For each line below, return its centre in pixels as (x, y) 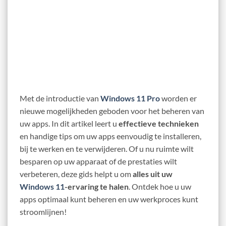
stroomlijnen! (43, 211)
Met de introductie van (60, 98)
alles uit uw (153, 174)
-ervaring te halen (97, 186)
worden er (178, 98)
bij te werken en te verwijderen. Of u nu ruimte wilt (107, 148)
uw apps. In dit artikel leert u (69, 123)
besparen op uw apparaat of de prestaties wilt (98, 161)
